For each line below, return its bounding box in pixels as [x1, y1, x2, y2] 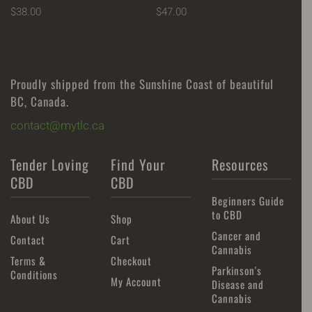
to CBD [211, 206, 242, 222]
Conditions [10, 266, 61, 282]
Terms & [10, 252, 46, 268]
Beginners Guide [211, 192, 284, 208]
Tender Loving [10, 153, 89, 175]
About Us [10, 210, 50, 226]
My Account [111, 273, 162, 289]
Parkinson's [211, 262, 262, 278]
